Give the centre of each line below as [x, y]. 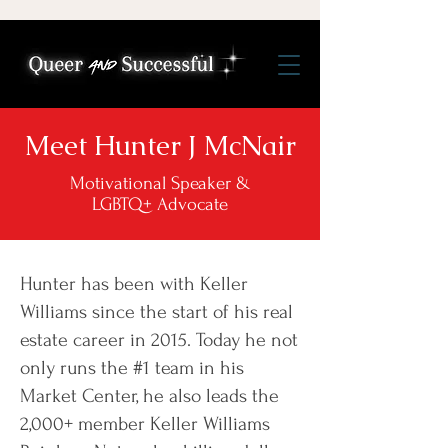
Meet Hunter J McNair [160, 145]
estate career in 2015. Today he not [159, 340]
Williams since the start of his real [156, 312]
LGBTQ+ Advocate [160, 204]
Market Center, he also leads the [149, 396]
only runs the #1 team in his [132, 368]
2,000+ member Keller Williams [145, 424]
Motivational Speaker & [160, 183]
